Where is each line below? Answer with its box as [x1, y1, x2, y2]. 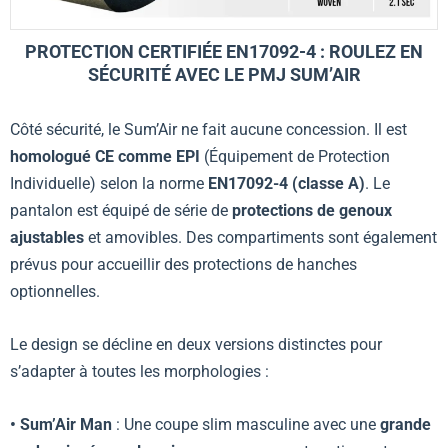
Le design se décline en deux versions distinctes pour [10, 335, 382, 355]
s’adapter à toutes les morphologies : [10, 362, 269, 382]
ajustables [10, 228, 84, 248]
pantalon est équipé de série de [10, 201, 228, 221]
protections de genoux [228, 201, 392, 221]
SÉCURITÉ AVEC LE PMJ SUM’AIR [87, 64, 361, 86]
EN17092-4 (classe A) [208, 174, 365, 194]
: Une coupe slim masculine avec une [112, 414, 380, 434]
